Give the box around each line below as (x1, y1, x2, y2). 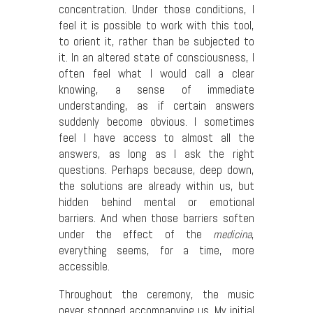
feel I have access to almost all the (59, 131, 254, 146)
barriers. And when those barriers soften (59, 211, 254, 226)
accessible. (59, 259, 110, 275)
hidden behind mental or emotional (59, 195, 254, 210)
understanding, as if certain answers (59, 99, 254, 114)
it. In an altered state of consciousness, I (59, 50, 254, 66)
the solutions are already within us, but (59, 179, 254, 194)
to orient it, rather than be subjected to (59, 34, 254, 50)
